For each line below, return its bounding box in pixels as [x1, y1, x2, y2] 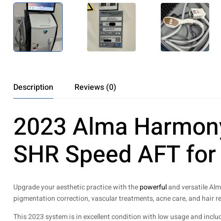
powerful [140, 182, 167, 192]
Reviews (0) [74, 81, 116, 93]
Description [13, 81, 53, 93]
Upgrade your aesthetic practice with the [13, 182, 140, 192]
